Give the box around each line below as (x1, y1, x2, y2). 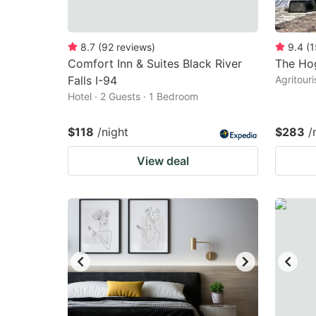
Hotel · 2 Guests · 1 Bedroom (68, 90, 198, 102)
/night (97, 125, 128, 139)
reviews (116, 41, 152, 53)
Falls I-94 (68, 73, 117, 87)
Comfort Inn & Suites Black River (68, 56, 242, 71)
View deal (137, 154, 189, 168)
